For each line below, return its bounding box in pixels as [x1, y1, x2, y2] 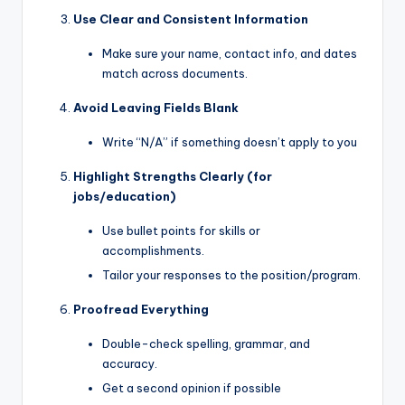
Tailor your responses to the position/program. [102, 267, 361, 282]
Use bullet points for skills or [102, 222, 260, 238]
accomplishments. [102, 242, 204, 258]
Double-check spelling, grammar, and [102, 335, 310, 351]
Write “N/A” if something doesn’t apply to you [102, 134, 357, 149]
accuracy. [102, 355, 157, 371]
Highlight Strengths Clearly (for [73, 168, 272, 184]
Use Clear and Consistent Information [73, 11, 308, 26]
